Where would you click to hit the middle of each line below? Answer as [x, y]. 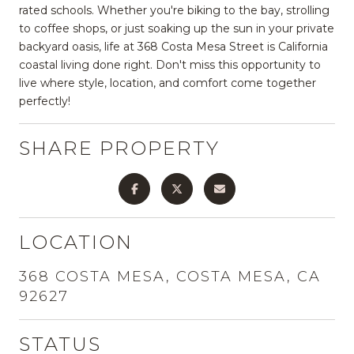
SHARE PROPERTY [119, 148]
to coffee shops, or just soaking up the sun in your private [177, 28]
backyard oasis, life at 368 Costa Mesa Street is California [173, 46]
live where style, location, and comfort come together [168, 83]
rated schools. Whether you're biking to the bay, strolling [174, 10]
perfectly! [45, 101]
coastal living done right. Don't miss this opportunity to [170, 64]
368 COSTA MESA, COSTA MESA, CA [170, 276]
